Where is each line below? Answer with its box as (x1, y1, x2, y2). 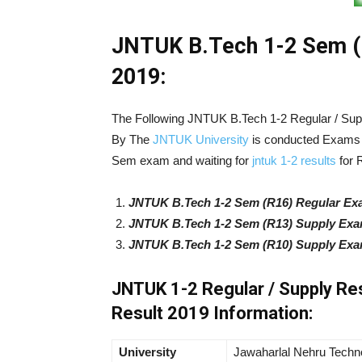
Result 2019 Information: (112, 303, 313, 324)
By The (112, 133, 153, 147)
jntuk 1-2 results (252, 154, 336, 168)
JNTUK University (153, 133, 249, 147)
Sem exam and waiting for (112, 154, 252, 168)
